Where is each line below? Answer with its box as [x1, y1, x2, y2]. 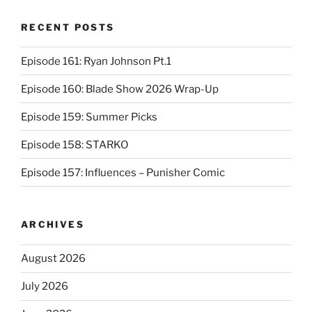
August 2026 [21, 252, 86, 265]
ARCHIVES [21, 219, 84, 231]
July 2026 [21, 280, 68, 293]
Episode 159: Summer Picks [21, 110, 157, 123]
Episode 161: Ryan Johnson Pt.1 [21, 54, 171, 68]
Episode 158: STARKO [21, 138, 128, 151]
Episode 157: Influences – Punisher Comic [21, 166, 225, 179]
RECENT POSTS [21, 21, 115, 33]
